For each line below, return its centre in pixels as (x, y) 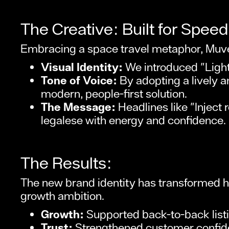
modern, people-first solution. (114, 94)
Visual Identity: (82, 67)
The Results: (66, 163)
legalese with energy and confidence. (133, 120)
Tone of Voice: (79, 81)
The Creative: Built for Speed (124, 29)
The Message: (78, 107)
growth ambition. (62, 196)
